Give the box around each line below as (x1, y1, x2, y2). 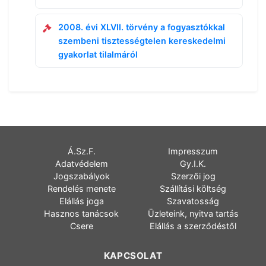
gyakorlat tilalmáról (58, 49, 138, 59)
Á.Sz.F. (67, 146, 96, 156)
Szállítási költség (160, 183, 227, 194)
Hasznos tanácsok (44, 208, 119, 218)
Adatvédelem (55, 159, 108, 169)
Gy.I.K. (180, 159, 207, 169)
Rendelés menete (47, 183, 116, 194)
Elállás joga (59, 196, 104, 206)
